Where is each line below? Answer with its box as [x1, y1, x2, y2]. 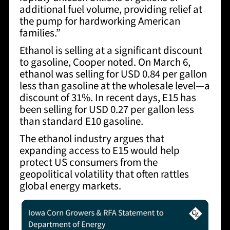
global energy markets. [19, 178, 121, 194]
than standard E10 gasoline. [19, 113, 143, 129]
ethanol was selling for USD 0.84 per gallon [19, 66, 207, 82]
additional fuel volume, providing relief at [19, 2, 202, 17]
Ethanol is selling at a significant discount [19, 43, 202, 59]
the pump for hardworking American [19, 13, 180, 29]
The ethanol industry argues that [19, 131, 164, 147]
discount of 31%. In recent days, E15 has [19, 90, 196, 106]
